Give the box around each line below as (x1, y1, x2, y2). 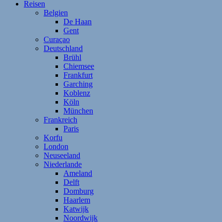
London (44, 142, 68, 151)
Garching (63, 79, 93, 88)
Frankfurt (63, 70, 93, 79)
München (63, 106, 93, 115)
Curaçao (44, 35, 70, 44)
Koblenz (63, 88, 90, 97)
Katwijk (63, 204, 89, 213)
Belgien (44, 8, 68, 17)
